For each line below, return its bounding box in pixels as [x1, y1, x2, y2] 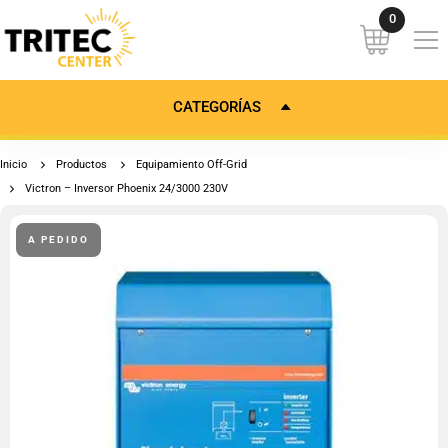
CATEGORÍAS [173, 98, 261, 116]
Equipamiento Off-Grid [136, 158, 247, 171]
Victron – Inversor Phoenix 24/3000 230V [25, 182, 228, 195]
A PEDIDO [28, 234, 89, 245]
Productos [56, 158, 107, 171]
